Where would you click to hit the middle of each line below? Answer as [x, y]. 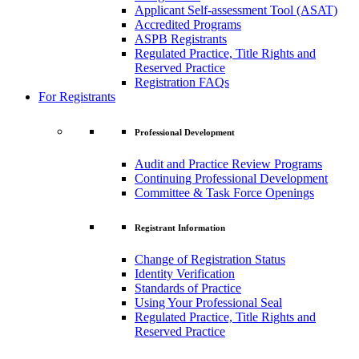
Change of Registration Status [210, 260]
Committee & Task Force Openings [224, 192]
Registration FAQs [182, 82]
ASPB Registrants [181, 38]
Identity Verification [185, 274]
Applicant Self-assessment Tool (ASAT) [236, 10]
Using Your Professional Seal [208, 303]
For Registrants [77, 96]
